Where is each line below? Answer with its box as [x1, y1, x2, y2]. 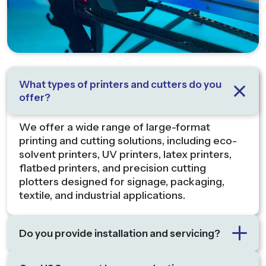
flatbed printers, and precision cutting [19, 161, 206, 175]
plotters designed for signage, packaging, [19, 175, 224, 189]
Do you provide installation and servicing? [19, 227, 220, 239]
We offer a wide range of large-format [19, 121, 210, 134]
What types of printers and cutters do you [19, 78, 221, 91]
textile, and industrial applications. [19, 189, 185, 202]
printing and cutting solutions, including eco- [19, 134, 237, 148]
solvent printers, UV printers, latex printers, [19, 148, 232, 161]
